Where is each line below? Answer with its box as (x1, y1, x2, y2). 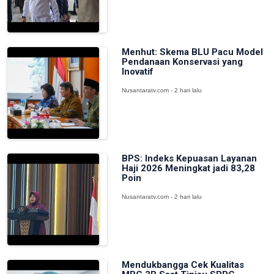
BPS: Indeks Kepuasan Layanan (121, 153, 257, 164)
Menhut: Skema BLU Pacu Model (121, 46, 263, 57)
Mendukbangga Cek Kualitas (121, 259, 244, 270)
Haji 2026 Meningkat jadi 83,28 (121, 163, 255, 174)
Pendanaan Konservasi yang (121, 56, 243, 67)
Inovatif (121, 66, 154, 77)
